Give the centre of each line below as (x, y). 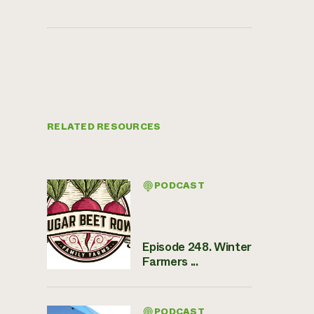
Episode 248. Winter (197, 247)
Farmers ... (170, 262)
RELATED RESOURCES (104, 127)
